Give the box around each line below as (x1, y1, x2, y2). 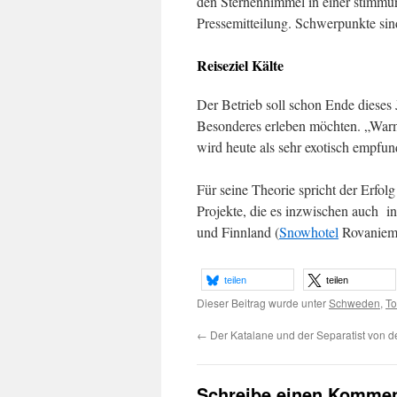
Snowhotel (279, 222, 339, 241)
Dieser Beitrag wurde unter (197, 295, 329, 310)
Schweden (329, 295, 380, 310)
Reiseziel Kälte (197, 55, 284, 75)
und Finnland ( (197, 222, 279, 241)
